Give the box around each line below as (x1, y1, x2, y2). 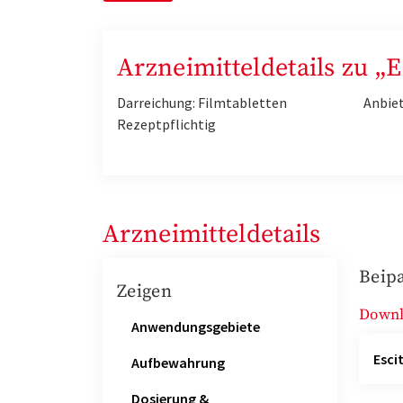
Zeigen (117, 281, 172, 304)
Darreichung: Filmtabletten (117, 94, 287, 112)
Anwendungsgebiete (131, 317, 260, 336)
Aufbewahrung (131, 353, 225, 372)
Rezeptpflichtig (117, 115, 216, 134)
